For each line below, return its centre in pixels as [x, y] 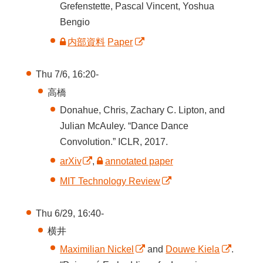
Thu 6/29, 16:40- [70, 214]
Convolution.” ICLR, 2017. [114, 141]
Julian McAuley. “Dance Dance [124, 126]
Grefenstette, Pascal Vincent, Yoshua [137, 6]
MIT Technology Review [110, 181]
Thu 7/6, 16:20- [67, 75]
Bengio [75, 22]
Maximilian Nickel [97, 249]
